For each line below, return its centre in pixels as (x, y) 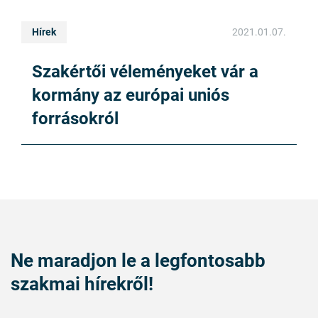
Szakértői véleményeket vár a (145, 71)
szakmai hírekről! (82, 284)
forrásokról (75, 118)
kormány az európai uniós (131, 95)
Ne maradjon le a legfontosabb (138, 260)
